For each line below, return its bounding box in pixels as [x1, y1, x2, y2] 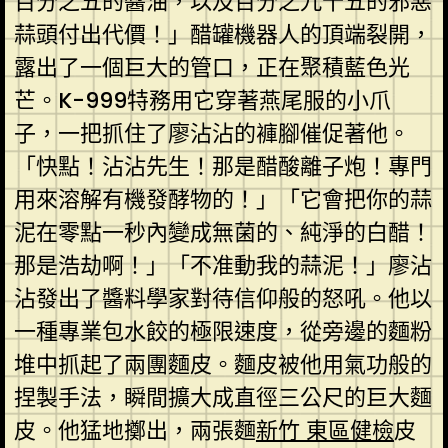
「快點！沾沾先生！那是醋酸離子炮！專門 [13, 150, 432, 182]
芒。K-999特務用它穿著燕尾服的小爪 [13, 84, 391, 116]
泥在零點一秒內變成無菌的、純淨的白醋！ [13, 216, 432, 248]
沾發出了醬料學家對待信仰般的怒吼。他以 [13, 282, 432, 314]
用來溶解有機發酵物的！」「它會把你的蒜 [13, 183, 432, 215]
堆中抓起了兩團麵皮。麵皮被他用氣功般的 [13, 348, 432, 380]
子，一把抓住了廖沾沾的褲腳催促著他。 [13, 117, 410, 149]
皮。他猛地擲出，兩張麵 [13, 414, 256, 446]
